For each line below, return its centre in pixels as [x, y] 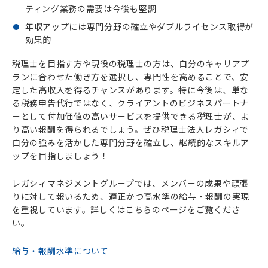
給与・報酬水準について [60, 250]
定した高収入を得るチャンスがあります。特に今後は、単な [130, 89]
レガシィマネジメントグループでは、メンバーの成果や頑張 [130, 183]
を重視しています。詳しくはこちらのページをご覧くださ [126, 210]
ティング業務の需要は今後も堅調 [91, 9]
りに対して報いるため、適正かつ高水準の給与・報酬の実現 [131, 197]
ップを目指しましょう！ [60, 155]
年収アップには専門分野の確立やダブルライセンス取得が [139, 27]
